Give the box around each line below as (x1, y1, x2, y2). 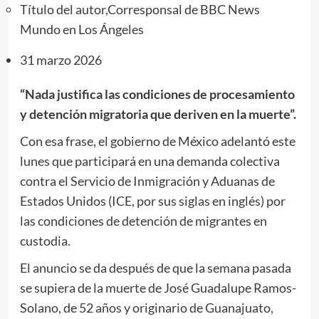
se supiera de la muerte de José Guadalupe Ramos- (19, 279, 296, 296)
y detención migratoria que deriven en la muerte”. (19, 105, 296, 122)
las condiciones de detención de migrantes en (19, 212, 267, 229)
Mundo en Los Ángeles (19, 21, 144, 37)
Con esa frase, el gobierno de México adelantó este (19, 132, 296, 149)
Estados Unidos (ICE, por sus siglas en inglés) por (19, 192, 286, 209)
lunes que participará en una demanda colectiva (19, 152, 280, 169)
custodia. (19, 232, 70, 249)
